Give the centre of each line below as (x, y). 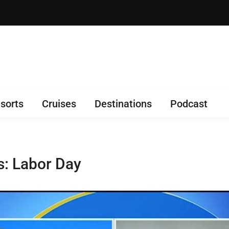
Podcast (189, 104)
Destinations (123, 104)
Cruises (59, 104)
